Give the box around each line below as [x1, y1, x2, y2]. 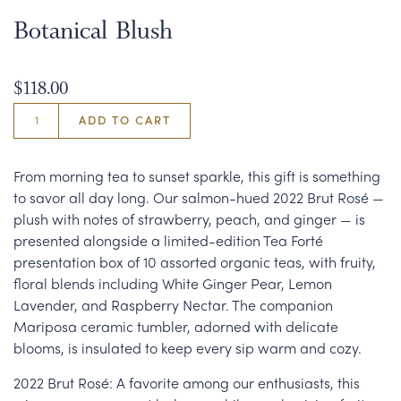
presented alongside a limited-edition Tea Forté [13, 230, 323, 251]
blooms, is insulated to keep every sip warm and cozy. [13, 337, 362, 358]
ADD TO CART [79, 111, 171, 128]
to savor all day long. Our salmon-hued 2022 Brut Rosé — [13, 187, 384, 208]
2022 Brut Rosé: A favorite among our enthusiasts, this [13, 372, 360, 393]
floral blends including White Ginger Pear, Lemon [13, 273, 332, 294]
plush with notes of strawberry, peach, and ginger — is [13, 209, 365, 229]
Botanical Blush [13, 15, 173, 46]
